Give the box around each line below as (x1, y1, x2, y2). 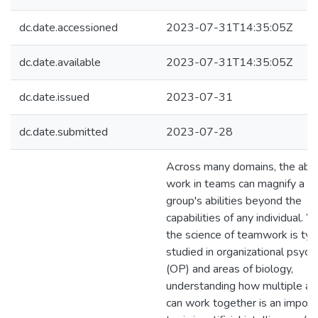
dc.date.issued (19, 89, 89, 105)
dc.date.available (19, 55, 101, 70)
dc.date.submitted (19, 124, 108, 140)
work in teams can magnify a (166, 176, 305, 192)
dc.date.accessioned (19, 20, 118, 35)
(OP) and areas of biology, (166, 261, 293, 277)
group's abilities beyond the (166, 193, 302, 209)
